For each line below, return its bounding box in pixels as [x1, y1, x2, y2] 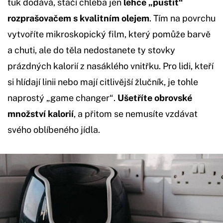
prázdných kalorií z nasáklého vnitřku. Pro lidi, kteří [7, 60, 214, 71]
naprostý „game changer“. [7, 92, 117, 103]
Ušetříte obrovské [117, 92, 192, 103]
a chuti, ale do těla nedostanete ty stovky [7, 44, 175, 55]
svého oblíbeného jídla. [7, 124, 100, 135]
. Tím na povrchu [149, 12, 216, 23]
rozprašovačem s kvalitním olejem [7, 12, 149, 23]
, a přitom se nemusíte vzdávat [74, 108, 198, 119]
